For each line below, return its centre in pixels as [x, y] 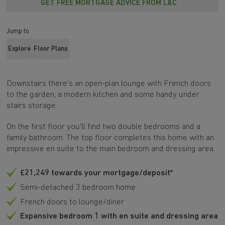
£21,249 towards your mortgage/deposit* [96, 173]
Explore [20, 49]
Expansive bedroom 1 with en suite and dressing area [119, 216]
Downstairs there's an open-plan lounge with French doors [109, 84]
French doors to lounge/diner [72, 202]
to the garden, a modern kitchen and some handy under [103, 95]
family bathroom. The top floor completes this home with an [110, 138]
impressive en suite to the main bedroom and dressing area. [112, 149]
